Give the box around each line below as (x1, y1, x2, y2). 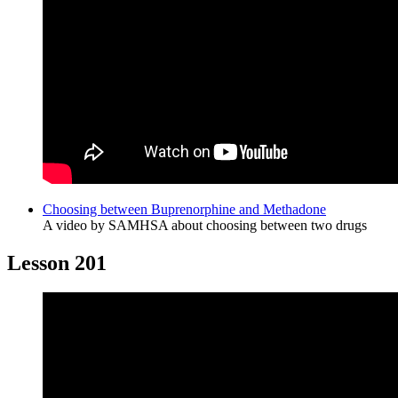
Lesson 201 (7, 251, 107, 275)
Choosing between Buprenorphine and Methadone (43, 201, 326, 217)
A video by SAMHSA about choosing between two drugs (43, 217, 367, 233)
